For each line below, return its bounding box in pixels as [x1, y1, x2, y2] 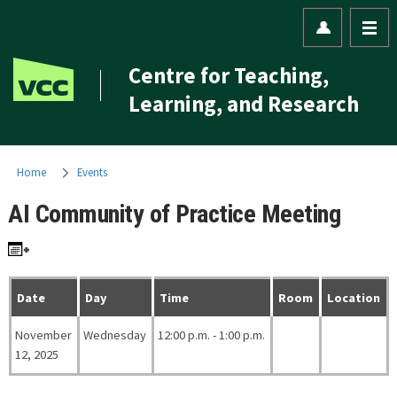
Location [326, 290, 380, 307]
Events [77, 165, 108, 179]
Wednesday [83, 327, 147, 344]
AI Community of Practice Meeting [8, 199, 341, 230]
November [15, 327, 73, 344]
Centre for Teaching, [128, 62, 329, 90]
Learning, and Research [128, 90, 359, 118]
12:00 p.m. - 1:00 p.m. [158, 327, 266, 344]
